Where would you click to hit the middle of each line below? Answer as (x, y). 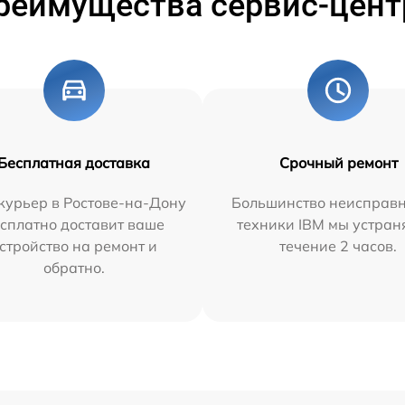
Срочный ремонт (338, 162)
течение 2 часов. (339, 245)
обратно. (74, 267)
